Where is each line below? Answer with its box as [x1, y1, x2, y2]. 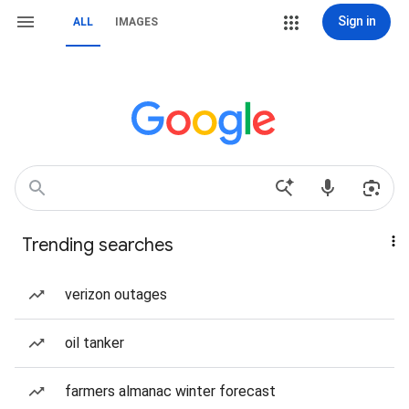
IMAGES [115, 16, 158, 28]
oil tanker [65, 334, 124, 351]
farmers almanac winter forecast [65, 383, 276, 400]
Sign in [337, 14, 376, 28]
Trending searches [22, 234, 173, 257]
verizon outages [65, 286, 167, 303]
